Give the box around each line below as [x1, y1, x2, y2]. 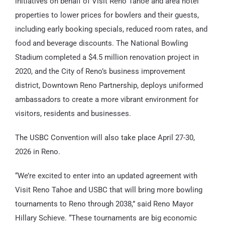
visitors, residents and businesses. [15, 109, 131, 119]
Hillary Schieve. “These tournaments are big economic [15, 213, 197, 223]
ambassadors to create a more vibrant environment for [15, 95, 198, 104]
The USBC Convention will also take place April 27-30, [15, 133, 195, 143]
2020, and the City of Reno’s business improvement [15, 67, 185, 76]
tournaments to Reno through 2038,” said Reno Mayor [15, 199, 193, 209]
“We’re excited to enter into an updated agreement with [15, 171, 197, 181]
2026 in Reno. [15, 147, 60, 157]
